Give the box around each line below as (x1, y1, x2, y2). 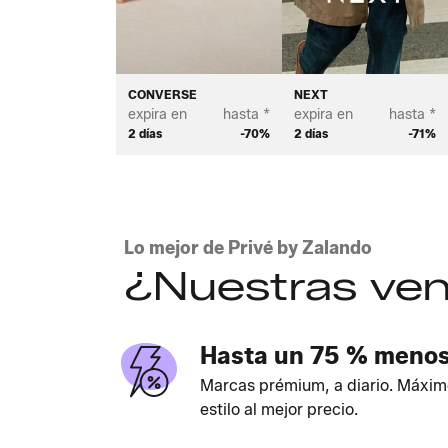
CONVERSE (128, 87, 197, 103)
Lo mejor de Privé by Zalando (124, 237, 372, 260)
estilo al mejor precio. (200, 400, 358, 420)
